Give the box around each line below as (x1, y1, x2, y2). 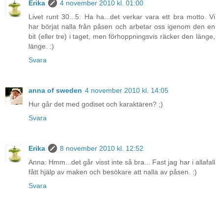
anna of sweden (28, 86, 82, 94)
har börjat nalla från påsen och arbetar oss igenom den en (28, 22, 215, 30)
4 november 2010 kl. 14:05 (85, 86, 168, 94)
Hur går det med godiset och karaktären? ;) (28, 100, 163, 108)
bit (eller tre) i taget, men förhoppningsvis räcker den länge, (28, 32, 215, 40)
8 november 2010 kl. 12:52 (60, 144, 143, 152)
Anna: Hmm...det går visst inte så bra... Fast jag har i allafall (28, 158, 215, 166)
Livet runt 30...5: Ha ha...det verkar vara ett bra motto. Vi (28, 12, 215, 21)
